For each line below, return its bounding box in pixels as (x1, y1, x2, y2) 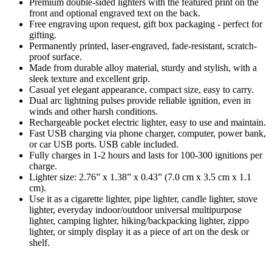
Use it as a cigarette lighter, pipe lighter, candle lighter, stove (29, 193, 257, 204)
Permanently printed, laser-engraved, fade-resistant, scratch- (29, 40, 257, 51)
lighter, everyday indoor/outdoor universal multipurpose (29, 204, 242, 215)
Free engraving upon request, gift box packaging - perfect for (29, 18, 262, 29)
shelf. (29, 237, 50, 248)
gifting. (29, 29, 56, 40)
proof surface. (29, 51, 82, 62)
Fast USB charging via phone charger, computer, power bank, (29, 127, 266, 138)
